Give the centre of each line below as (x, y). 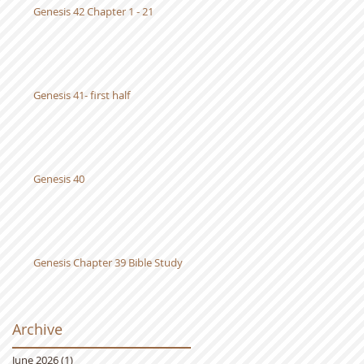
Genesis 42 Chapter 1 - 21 (93, 11)
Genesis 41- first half (82, 95)
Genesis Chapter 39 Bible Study (108, 262)
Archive (37, 329)
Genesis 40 (59, 178)
